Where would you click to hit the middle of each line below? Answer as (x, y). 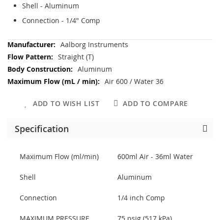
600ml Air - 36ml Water (155, 156)
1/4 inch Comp (141, 197)
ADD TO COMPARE (155, 103)
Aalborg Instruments (94, 44)
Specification (42, 128)
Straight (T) (76, 56)
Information (26, 54)
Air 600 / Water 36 (134, 81)
